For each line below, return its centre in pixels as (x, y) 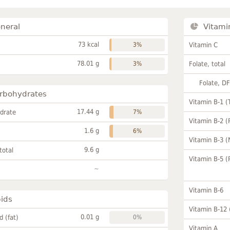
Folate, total (207, 64)
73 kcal (89, 44)
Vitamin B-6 (206, 190)
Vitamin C (204, 45)
